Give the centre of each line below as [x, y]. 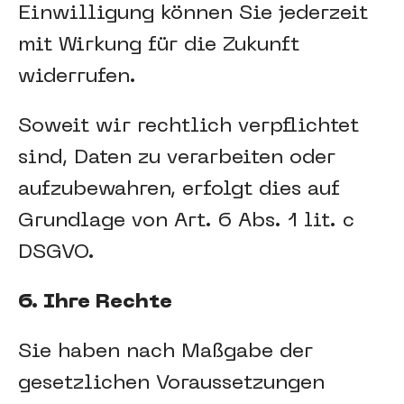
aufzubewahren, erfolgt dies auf [179, 190]
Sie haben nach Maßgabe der [165, 352]
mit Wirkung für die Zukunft [159, 46]
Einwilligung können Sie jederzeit [193, 14]
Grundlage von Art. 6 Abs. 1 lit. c [186, 221]
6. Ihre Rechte [95, 303]
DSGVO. [56, 253]
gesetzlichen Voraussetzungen [171, 384]
